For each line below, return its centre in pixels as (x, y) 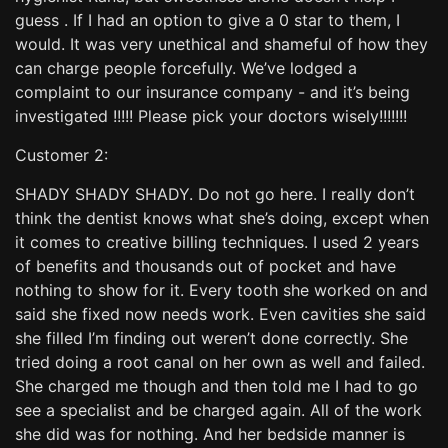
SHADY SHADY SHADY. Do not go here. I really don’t (215, 193)
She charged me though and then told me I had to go (216, 385)
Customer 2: (61, 154)
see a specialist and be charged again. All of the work (218, 409)
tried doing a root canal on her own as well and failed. (220, 361)
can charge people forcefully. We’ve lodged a (186, 67)
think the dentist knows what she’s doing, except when (222, 217)
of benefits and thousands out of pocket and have (205, 265)
